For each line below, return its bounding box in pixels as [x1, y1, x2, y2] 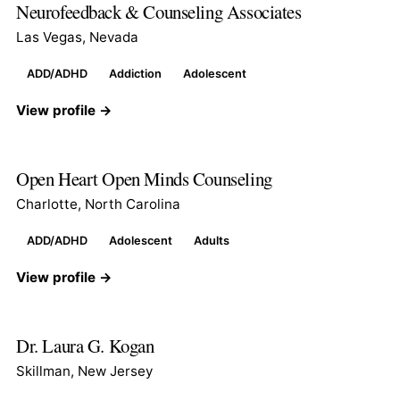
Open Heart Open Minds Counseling [16, 165, 272, 191]
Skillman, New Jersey [16, 362, 153, 379]
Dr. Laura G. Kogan [16, 332, 154, 358]
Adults [194, 233, 229, 247]
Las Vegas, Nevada [16, 28, 138, 46]
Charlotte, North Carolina [16, 195, 180, 212]
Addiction [109, 66, 162, 80]
